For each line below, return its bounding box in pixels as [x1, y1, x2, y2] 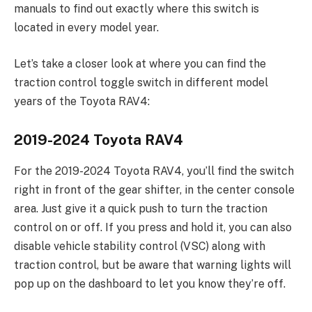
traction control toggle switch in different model [14, 75, 268, 89]
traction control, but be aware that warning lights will [14, 258, 291, 272]
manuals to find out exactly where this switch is [14, 2, 259, 16]
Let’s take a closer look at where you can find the [14, 56, 266, 70]
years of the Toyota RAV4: [14, 94, 150, 108]
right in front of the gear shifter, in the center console [14, 182, 295, 196]
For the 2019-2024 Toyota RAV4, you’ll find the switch [14, 164, 294, 178]
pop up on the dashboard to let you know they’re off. [14, 276, 286, 290]
